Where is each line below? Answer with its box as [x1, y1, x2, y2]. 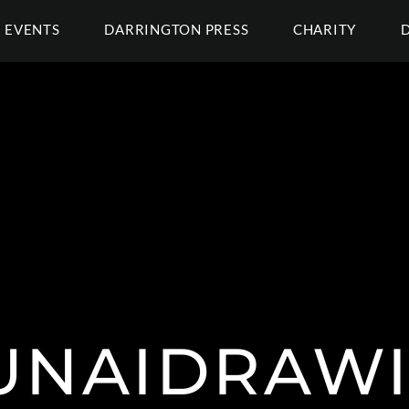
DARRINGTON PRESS [104, 21, 249, 37]
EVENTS [5, 21, 60, 37]
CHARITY [292, 21, 357, 37]
